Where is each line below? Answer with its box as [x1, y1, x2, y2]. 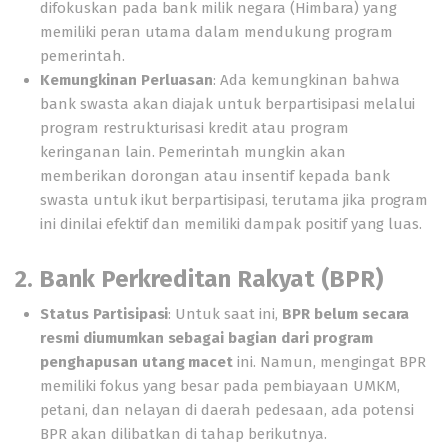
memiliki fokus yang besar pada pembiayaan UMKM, [40, 377, 400, 395]
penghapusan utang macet [40, 353, 234, 371]
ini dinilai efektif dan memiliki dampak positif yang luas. [40, 215, 423, 233]
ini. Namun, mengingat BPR [233, 353, 426, 371]
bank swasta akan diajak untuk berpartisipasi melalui [40, 95, 416, 113]
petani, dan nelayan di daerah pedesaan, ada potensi [40, 401, 414, 419]
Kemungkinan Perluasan [40, 71, 214, 89]
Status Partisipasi [40, 305, 169, 323]
